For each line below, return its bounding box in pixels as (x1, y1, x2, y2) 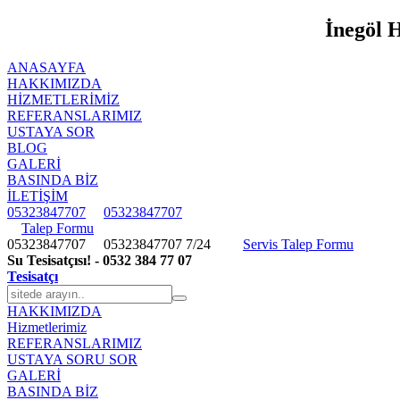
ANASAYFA (7, 59, 86, 75)
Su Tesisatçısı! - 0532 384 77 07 (7, 252, 192, 268)
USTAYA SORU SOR (7, 351, 137, 367)
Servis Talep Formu (243, 236, 354, 252)
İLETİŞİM (7, 187, 68, 204)
